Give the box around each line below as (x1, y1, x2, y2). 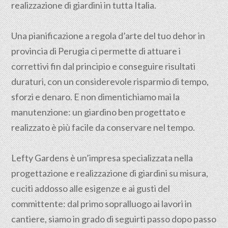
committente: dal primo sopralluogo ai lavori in (11, 198, 192, 209)
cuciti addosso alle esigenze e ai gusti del (11, 183, 170, 194)
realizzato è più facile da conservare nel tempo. (11, 122, 195, 133)
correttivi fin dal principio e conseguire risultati (11, 61, 196, 72)
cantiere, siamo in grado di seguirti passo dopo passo (11, 213, 217, 224)
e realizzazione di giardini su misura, (68, 167, 209, 179)
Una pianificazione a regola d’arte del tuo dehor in (11, 30, 206, 41)
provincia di (11, 45, 59, 56)
